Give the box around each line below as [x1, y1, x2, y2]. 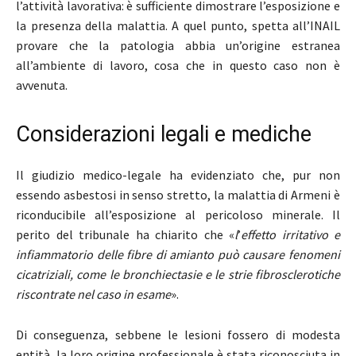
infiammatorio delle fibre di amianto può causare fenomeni [16, 246, 340, 263]
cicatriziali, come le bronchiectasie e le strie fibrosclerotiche [16, 266, 340, 283]
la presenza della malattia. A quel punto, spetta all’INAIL [16, 17, 340, 34]
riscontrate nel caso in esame [16, 286, 171, 303]
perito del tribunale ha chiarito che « [16, 226, 234, 243]
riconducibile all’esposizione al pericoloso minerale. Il [16, 207, 340, 223]
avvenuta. [16, 77, 68, 94]
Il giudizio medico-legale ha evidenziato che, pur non [16, 167, 340, 184]
